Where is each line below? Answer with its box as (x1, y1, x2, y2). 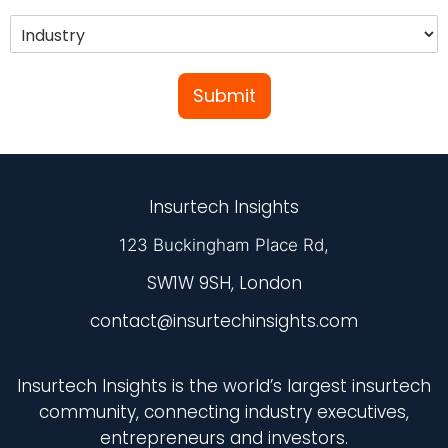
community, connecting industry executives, (39, 400, 409, 425)
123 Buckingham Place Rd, (119, 235, 329, 256)
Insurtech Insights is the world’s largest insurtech (17, 374, 431, 399)
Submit (192, 83, 256, 109)
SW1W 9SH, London (146, 271, 302, 296)
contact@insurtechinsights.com (90, 309, 358, 334)
